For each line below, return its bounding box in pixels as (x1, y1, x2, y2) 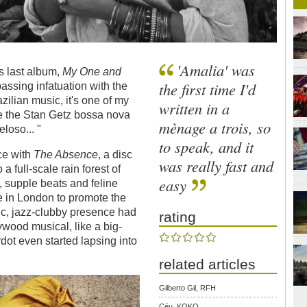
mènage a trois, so (159, 117, 271, 138)
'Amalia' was (177, 60, 256, 81)
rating (159, 209, 197, 225)
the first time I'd (159, 79, 256, 100)
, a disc (98, 148, 133, 160)
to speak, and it (159, 136, 254, 158)
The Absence (34, 148, 99, 160)
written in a (159, 98, 230, 119)
